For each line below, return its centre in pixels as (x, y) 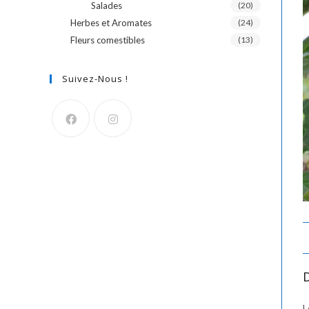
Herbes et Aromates (111, 23)
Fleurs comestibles (108, 40)
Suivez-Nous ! (95, 79)
